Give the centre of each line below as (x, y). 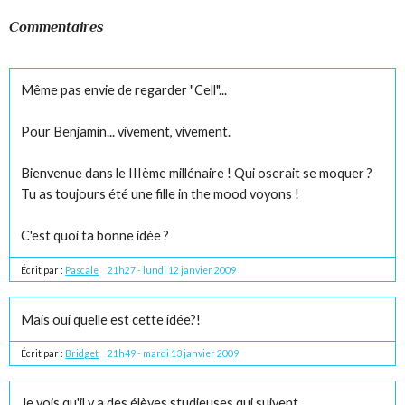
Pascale (82, 271)
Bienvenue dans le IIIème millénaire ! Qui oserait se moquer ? (197, 174)
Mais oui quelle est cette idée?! (111, 319)
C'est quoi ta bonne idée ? (95, 236)
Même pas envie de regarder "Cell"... (124, 90)
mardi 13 (163, 354)
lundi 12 (161, 271)
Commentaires (57, 26)
